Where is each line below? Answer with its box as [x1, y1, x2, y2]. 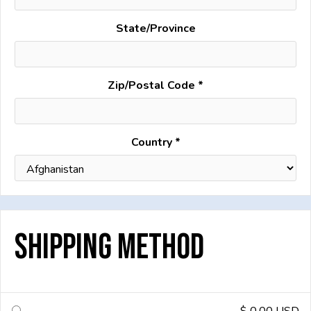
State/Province [115, 21, 196, 36]
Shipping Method [15, 227, 204, 269]
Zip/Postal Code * [108, 78, 203, 93]
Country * [131, 135, 180, 150]
